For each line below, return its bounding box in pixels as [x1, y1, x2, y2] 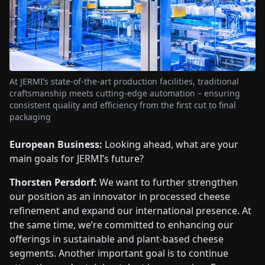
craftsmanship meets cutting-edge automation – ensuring [9, 88, 240, 99]
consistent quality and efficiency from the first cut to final [9, 99, 236, 111]
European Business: [9, 138, 102, 151]
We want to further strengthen [99, 176, 238, 189]
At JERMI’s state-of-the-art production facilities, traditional [9, 76, 239, 88]
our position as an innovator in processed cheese [9, 190, 230, 203]
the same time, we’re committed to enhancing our [9, 218, 234, 232]
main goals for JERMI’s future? [9, 152, 146, 166]
